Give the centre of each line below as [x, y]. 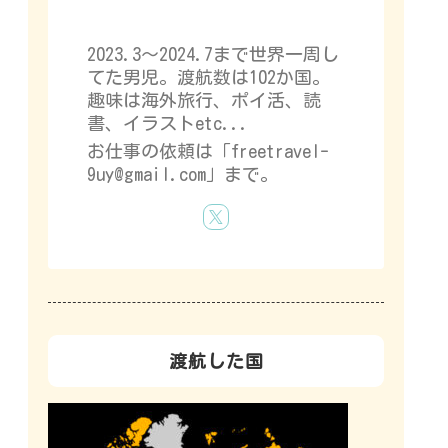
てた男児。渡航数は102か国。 [208, 76]
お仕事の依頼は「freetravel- [208, 151]
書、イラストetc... [168, 122]
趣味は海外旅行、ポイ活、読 [204, 99]
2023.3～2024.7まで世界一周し [213, 53]
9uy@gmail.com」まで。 [182, 174]
